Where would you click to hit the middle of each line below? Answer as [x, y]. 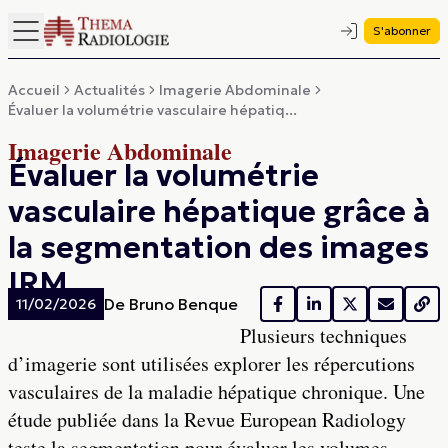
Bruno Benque [183, 304]
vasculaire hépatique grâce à [219, 211]
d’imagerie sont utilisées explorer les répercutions [211, 363]
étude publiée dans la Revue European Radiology [207, 419]
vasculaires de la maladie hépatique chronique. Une [216, 391]
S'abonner [402, 30]
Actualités [109, 90]
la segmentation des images [218, 247]
